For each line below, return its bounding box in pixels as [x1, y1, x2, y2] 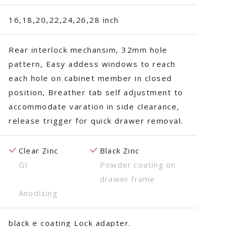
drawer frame [100, 174, 156, 184]
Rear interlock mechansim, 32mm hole [9, 45, 168, 55]
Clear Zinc [19, 145, 58, 156]
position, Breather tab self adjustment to [9, 87, 183, 97]
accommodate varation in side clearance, [9, 101, 180, 111]
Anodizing [19, 188, 58, 198]
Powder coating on [100, 160, 176, 170]
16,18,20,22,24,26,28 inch [9, 15, 119, 25]
